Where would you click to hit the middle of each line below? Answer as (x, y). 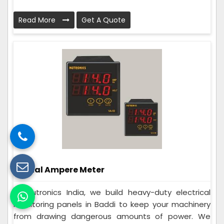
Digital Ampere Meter (59, 170)
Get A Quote (103, 20)
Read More (38, 20)
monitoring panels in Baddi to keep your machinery (112, 204)
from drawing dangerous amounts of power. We (112, 216)
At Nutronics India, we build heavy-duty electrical (112, 192)
